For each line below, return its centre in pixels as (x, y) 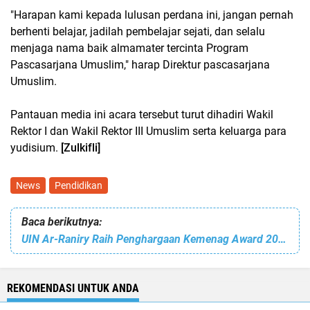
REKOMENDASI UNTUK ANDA (73, 288)
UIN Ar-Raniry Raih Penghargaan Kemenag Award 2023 (282, 239)
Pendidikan (79, 185)
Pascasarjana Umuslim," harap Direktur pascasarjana (140, 65)
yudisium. (36, 148)
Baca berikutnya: (62, 222)
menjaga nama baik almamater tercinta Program (129, 48)
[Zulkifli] (81, 148)
